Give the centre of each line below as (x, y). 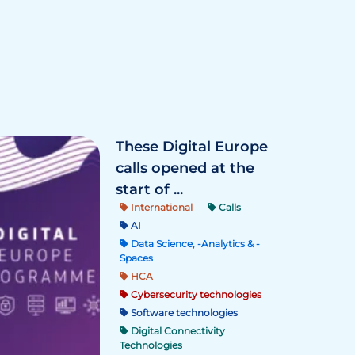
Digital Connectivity (177, 331)
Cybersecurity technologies (195, 294)
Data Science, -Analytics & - (194, 244)
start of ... (149, 189)
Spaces (136, 258)
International (160, 207)
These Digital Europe (192, 147)
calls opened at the (185, 168)
